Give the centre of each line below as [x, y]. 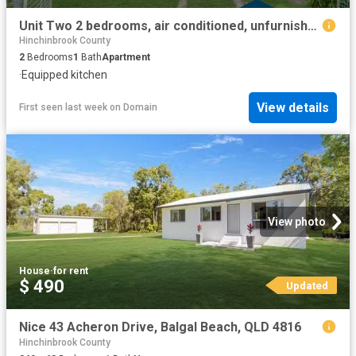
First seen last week [63, 108]
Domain [140, 108]
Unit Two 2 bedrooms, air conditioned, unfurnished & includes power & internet [312, 25]
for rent [71, 271]
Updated [307, 286]
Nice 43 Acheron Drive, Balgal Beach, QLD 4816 [160, 327]
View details [293, 107]
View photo [297, 222]
